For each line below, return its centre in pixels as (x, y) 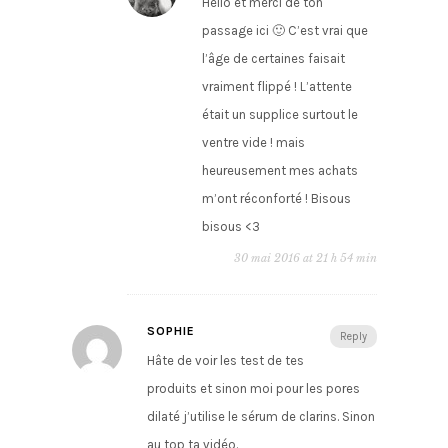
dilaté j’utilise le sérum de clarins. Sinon (260, 417)
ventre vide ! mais (253, 143)
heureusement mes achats (279, 171)
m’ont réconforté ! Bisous (276, 199)
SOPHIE (170, 331)
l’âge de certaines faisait (273, 59)
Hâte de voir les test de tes (225, 361)
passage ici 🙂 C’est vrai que (284, 31)
